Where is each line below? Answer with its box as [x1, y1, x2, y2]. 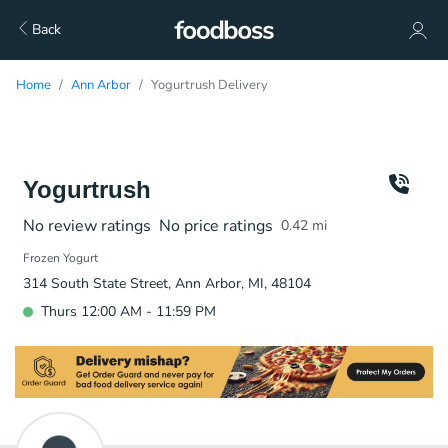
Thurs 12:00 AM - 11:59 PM [41, 302, 216, 321]
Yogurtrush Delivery [151, 76, 268, 94]
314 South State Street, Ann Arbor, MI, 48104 [23, 274, 311, 293]
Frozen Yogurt [23, 250, 98, 266]
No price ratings [159, 215, 273, 237]
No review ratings [23, 215, 151, 237]
